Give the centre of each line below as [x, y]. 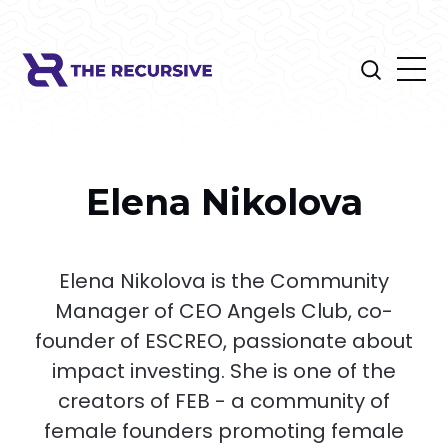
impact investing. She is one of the [224, 371]
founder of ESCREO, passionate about [224, 341]
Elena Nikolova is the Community [224, 281]
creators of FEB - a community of [224, 401]
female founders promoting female [224, 431]
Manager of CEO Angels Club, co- [224, 311]
